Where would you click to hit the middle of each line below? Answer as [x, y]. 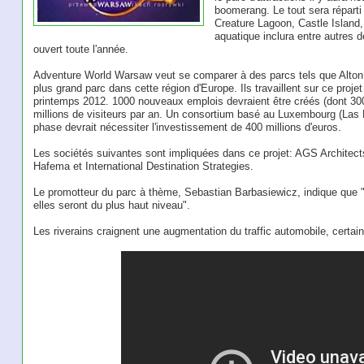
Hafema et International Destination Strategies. [143, 167]
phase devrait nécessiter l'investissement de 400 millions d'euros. [187, 128]
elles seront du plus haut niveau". [111, 206]
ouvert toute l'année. [80, 50]
